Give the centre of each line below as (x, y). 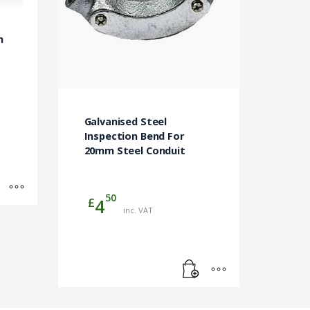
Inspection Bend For (134, 136)
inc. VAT (138, 210)
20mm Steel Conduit (135, 150)
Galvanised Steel (126, 121)
